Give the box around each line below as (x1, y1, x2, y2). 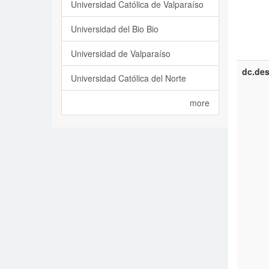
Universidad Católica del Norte (71, 72, 186, 84)
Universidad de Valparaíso (71, 47, 171, 59)
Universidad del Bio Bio (71, 23, 159, 35)
